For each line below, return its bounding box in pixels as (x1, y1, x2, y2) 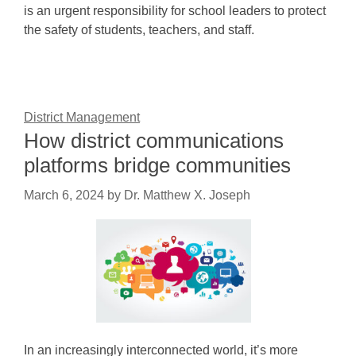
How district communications (24, 129, 284, 153)
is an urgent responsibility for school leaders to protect (24, 4, 326, 17)
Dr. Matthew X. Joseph (124, 188, 250, 202)
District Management (24, 110, 140, 124)
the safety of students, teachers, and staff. (24, 23, 254, 37)
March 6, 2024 (24, 188, 104, 202)
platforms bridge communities (24, 153, 291, 177)
